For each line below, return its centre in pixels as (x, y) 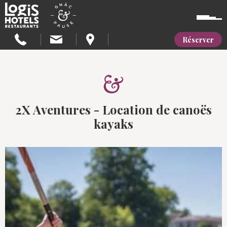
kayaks (113, 124)
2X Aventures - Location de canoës (113, 109)
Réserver (198, 40)
